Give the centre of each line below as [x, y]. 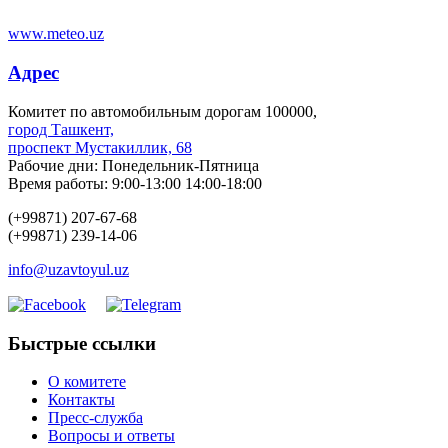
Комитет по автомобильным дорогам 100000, [162, 111]
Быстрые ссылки [82, 343]
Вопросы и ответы [111, 436]
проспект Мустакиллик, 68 [100, 147]
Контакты [81, 400]
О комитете [87, 382]
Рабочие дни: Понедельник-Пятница [133, 165]
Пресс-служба [95, 418]
